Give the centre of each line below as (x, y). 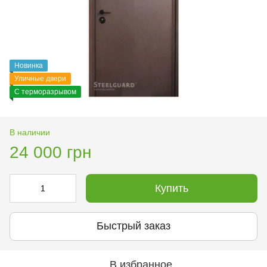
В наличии (30, 132)
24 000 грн (50, 152)
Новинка (29, 65)
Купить (172, 188)
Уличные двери (40, 78)
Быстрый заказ (133, 226)
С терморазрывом (45, 91)
